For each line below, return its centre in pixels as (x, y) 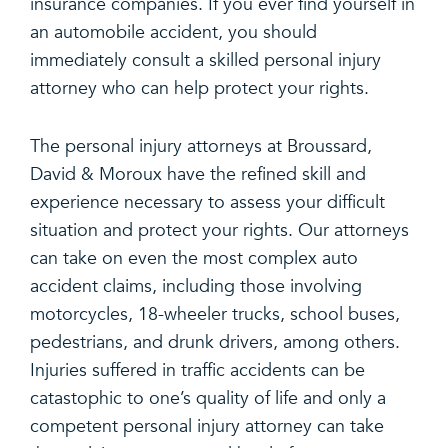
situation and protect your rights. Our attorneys (219, 230)
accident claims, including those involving (196, 286)
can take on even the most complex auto (194, 258)
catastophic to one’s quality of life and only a (208, 398)
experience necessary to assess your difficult (207, 202)
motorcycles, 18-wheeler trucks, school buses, (215, 314)
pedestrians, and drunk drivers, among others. (215, 342)
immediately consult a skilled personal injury (205, 60)
